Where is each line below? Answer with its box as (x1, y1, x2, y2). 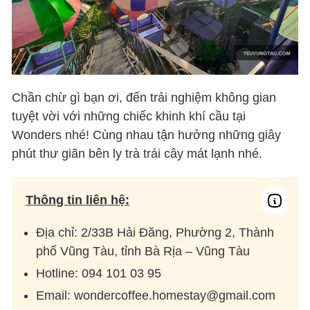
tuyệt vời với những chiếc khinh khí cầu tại (12, 109, 246, 124)
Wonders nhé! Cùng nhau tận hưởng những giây (12, 128, 282, 143)
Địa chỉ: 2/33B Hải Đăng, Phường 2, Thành (36, 226, 275, 240)
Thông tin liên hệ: (26, 193, 130, 208)
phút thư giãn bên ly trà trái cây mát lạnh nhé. (12, 147, 263, 161)
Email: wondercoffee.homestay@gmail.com (36, 289, 276, 303)
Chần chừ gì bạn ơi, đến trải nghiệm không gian (12, 91, 277, 105)
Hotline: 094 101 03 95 (36, 266, 162, 281)
